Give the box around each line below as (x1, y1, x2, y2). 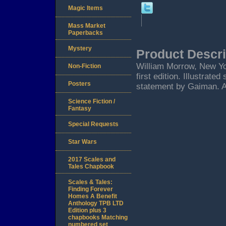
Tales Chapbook (68, 163, 114, 171)
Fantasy (68, 105, 91, 112)
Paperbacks (68, 29, 103, 37)
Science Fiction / (68, 98, 115, 105)
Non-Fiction (68, 63, 101, 70)
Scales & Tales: (68, 179, 112, 186)
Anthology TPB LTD (68, 200, 124, 207)
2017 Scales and (68, 156, 116, 163)
